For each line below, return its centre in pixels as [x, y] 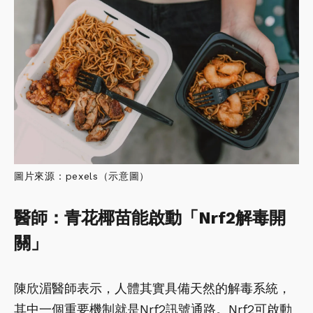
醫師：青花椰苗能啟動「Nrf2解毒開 [150, 218]
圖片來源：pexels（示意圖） [82, 176]
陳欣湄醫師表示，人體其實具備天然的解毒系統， [152, 288]
